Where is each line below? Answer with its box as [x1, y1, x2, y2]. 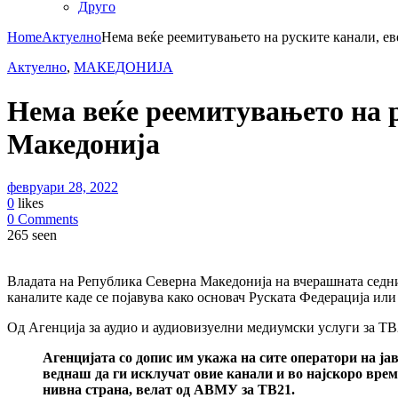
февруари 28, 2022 [7, 179, 118, 195]
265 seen [7, 227, 57, 243]
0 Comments [7, 211, 78, 227]
